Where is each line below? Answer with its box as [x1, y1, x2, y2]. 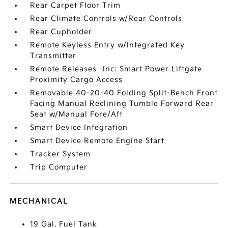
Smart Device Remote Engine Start [30, 136, 165, 145]
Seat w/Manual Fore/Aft [30, 110, 123, 119]
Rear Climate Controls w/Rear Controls [30, 14, 183, 23]
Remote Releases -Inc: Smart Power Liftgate [30, 65, 203, 73]
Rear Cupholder [30, 27, 93, 36]
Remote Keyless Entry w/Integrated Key [30, 41, 185, 49]
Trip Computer [30, 163, 88, 172]
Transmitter [30, 51, 77, 60]
